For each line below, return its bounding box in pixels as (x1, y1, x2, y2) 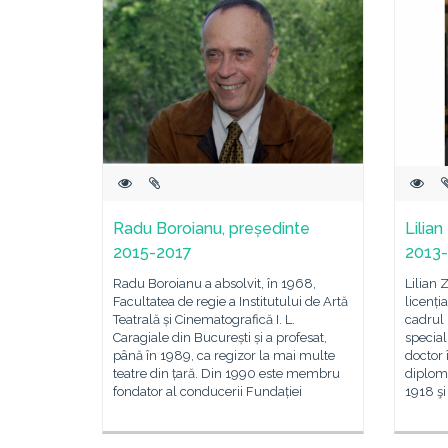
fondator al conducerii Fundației (113, 384, 302, 399)
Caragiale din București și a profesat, (113, 330, 327, 345)
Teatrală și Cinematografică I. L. (113, 312, 295, 327)
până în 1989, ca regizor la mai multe (113, 348, 335, 363)
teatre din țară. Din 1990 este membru (113, 366, 340, 381)
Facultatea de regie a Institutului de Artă (113, 294, 348, 309)
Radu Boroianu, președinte (113, 219, 310, 238)
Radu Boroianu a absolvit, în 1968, (113, 276, 316, 291)
